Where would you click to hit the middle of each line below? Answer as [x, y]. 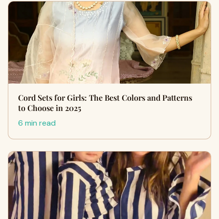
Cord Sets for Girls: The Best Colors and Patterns [105, 98]
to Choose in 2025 [50, 108]
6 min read [37, 123]
